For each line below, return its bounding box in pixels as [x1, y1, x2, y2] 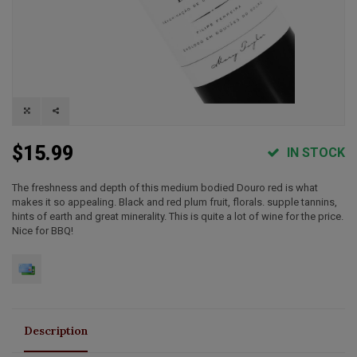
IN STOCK [284, 144, 345, 160]
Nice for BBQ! [12, 224, 73, 237]
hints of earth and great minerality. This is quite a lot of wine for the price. [12, 210, 343, 222]
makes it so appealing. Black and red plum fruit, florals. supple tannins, [12, 195, 337, 208]
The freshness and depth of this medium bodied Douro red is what [12, 181, 318, 194]
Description [24, 323, 88, 338]
